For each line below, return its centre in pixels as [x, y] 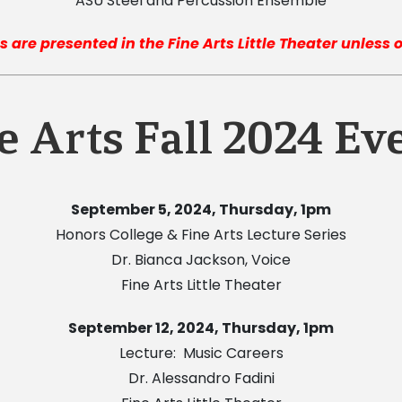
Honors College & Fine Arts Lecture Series [201, 234]
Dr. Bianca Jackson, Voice [201, 259]
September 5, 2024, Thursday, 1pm [201, 209]
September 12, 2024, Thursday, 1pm [201, 328]
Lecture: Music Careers [201, 353]
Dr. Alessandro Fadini [201, 378]
